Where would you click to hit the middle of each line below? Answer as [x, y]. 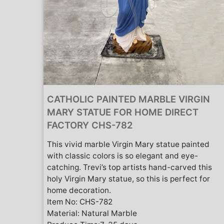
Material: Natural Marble [92, 213]
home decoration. [79, 190]
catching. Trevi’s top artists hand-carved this [129, 167]
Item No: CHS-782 [80, 201]
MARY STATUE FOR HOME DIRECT [123, 112]
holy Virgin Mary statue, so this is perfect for [128, 178]
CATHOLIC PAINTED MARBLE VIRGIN [128, 99]
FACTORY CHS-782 [90, 125]
